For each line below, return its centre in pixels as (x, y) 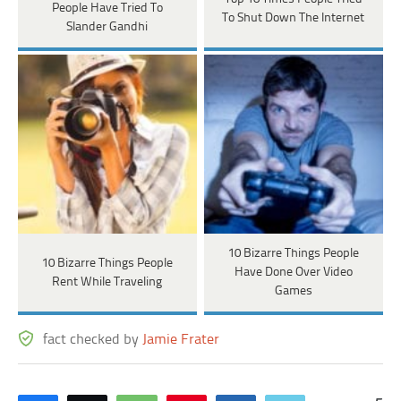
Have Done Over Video (293, 273)
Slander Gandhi (107, 28)
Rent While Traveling (107, 282)
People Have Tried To (107, 9)
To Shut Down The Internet (294, 18)
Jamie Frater (181, 340)
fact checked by (93, 340)
